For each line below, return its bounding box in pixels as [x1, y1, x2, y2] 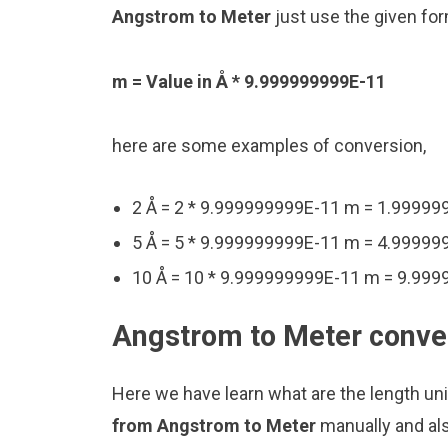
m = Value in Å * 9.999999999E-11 [112, 70, 386, 92]
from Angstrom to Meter [112, 415, 320, 437]
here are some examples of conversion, [112, 134, 426, 156]
